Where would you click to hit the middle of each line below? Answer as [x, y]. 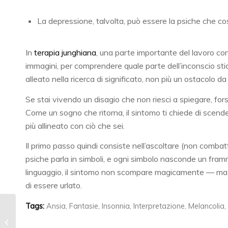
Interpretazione [159, 206]
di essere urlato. [54, 186]
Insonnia [116, 206]
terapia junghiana [65, 53]
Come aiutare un [43, 211]
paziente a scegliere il [52, 221]
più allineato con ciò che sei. [75, 125]
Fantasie [84, 206]
